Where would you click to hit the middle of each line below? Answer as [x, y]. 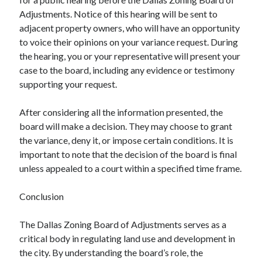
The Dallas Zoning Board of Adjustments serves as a [123, 224]
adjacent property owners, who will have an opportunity [130, 27]
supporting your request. [68, 84]
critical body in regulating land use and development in [127, 238]
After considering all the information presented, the [121, 112]
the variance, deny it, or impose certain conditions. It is [127, 140]
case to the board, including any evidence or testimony [127, 70]
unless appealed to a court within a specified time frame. [131, 168]
